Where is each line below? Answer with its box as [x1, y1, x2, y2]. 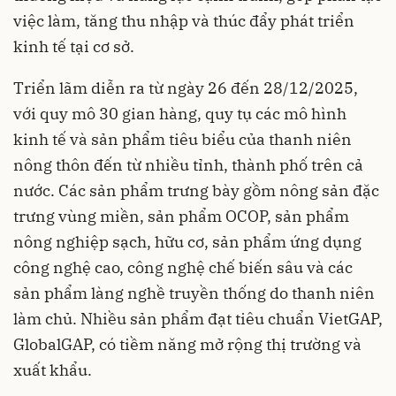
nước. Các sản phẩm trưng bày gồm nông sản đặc [13, 179, 379, 201]
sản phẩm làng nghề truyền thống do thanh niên [13, 282, 375, 303]
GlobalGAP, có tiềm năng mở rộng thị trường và [13, 333, 362, 354]
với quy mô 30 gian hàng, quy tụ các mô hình [13, 103, 346, 124]
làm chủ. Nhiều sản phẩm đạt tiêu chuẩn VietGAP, [13, 308, 383, 329]
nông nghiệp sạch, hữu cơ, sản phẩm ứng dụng [13, 231, 362, 252]
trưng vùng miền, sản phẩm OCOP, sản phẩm [13, 205, 349, 226]
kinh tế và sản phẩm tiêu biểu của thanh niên [13, 128, 352, 149]
